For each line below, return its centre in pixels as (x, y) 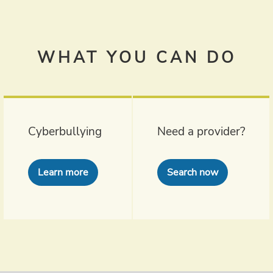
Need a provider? (201, 132)
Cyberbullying (65, 132)
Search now (193, 172)
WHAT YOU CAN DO (136, 58)
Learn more (63, 172)
